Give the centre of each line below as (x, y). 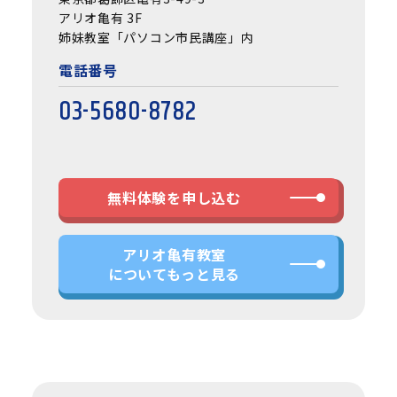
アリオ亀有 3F (100, 17)
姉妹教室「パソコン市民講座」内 (156, 37)
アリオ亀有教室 (174, 255)
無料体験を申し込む (174, 197)
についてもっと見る (174, 274)
